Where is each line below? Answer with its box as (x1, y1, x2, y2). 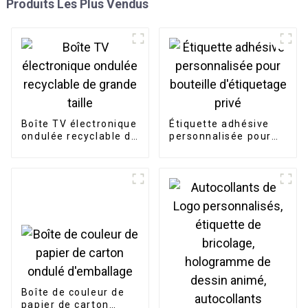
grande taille (21, 143, 89, 155)
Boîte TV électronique (21, 118, 137, 130)
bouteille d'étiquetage (168, 143, 287, 155)
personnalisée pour (168, 131, 272, 142)
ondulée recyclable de (21, 131, 138, 142)
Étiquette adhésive (168, 118, 269, 130)
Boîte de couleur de (21, 286, 125, 298)
